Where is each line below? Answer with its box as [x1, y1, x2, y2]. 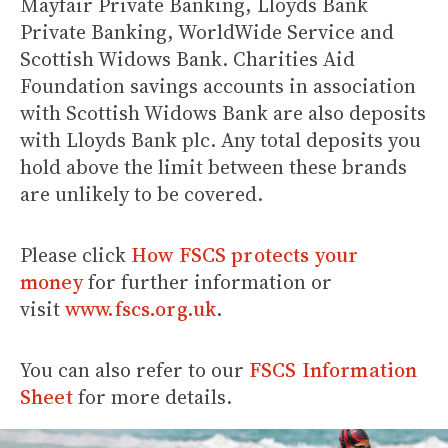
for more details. [72, 383, 232, 411]
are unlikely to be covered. [20, 180, 263, 208]
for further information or [82, 268, 332, 296]
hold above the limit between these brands [20, 153, 407, 181]
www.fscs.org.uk [65, 295, 217, 323]
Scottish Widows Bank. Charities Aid [20, 45, 355, 73]
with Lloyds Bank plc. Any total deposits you [20, 126, 421, 154]
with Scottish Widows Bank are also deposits [20, 99, 426, 127]
